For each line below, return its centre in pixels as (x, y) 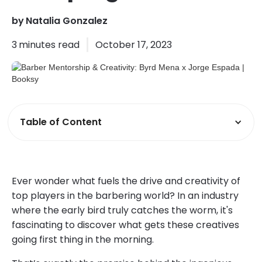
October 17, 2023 (134, 44)
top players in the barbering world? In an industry (125, 195)
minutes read (49, 44)
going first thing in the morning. (83, 239)
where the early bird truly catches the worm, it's (122, 210)
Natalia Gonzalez (67, 20)
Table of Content (61, 122)
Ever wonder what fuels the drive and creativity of (126, 181)
